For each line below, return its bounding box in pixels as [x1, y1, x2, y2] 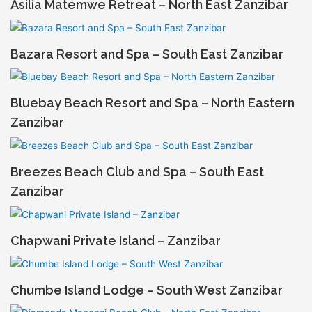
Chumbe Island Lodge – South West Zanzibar [10, 282, 283, 297]
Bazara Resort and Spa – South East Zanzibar [10, 46, 283, 61]
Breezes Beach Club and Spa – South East [10, 164, 264, 180]
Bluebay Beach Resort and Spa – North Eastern [10, 95, 295, 111]
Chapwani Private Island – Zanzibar [10, 233, 221, 248]
